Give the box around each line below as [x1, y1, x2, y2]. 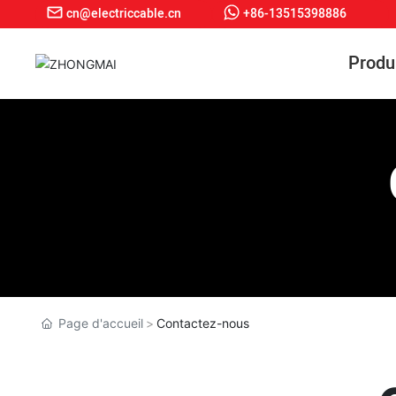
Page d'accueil [57, 316, 143, 331]
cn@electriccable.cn [66, 4, 182, 23]
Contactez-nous [156, 316, 249, 331]
